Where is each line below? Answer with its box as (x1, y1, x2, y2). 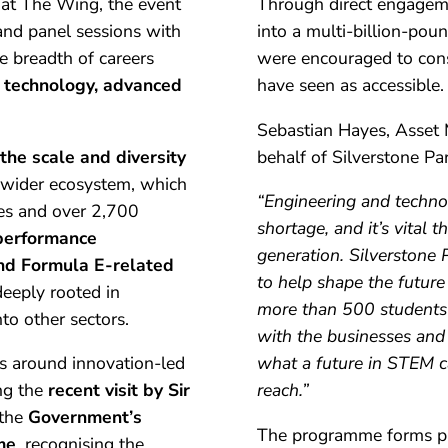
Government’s (28, 405, 143, 430)
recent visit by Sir (48, 378, 191, 403)
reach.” (257, 378, 310, 403)
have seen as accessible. (257, 72, 445, 97)
